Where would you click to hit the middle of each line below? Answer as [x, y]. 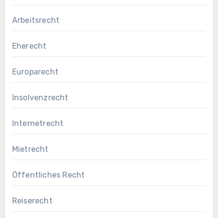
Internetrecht [38, 123]
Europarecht [35, 72]
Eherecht [29, 46]
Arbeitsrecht [36, 20]
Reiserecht [32, 200]
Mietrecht [30, 149]
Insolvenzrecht [40, 97]
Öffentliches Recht [48, 175]
